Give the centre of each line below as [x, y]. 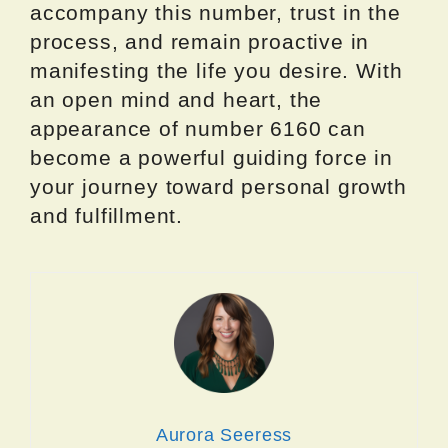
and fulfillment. [107, 216]
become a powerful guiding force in [211, 158]
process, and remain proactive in [200, 42]
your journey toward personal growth [218, 187]
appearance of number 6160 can [198, 129]
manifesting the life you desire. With [216, 71]
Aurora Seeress [224, 435]
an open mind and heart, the [176, 100]
